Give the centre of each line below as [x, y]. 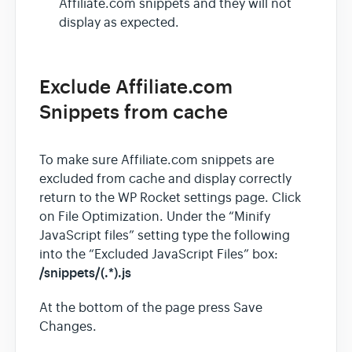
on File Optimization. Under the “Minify [155, 216]
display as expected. [119, 23]
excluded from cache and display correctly [165, 179]
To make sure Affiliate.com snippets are [157, 160]
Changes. [68, 326]
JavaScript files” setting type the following [165, 235]
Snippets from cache [134, 113]
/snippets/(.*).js [85, 273]
